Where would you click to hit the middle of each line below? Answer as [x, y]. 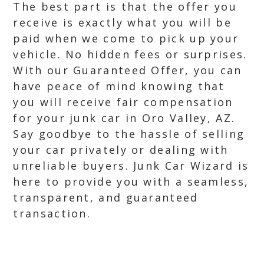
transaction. [52, 213]
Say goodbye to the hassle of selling [129, 134]
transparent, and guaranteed [106, 197]
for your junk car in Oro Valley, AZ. [124, 118]
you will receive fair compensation [123, 102]
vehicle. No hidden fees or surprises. [130, 54]
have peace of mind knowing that [119, 86]
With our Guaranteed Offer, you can [128, 70]
